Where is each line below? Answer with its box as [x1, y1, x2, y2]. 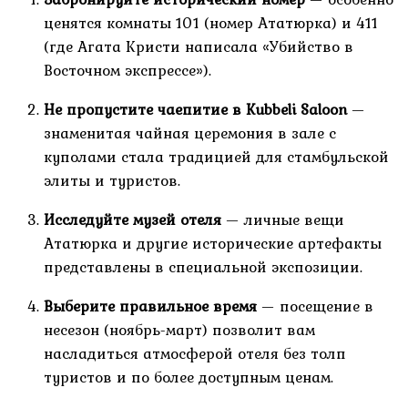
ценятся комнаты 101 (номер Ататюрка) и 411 [44, 10, 378, 35]
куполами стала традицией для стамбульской [44, 144, 389, 168]
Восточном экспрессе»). [44, 57, 211, 82]
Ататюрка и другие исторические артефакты [44, 230, 382, 255]
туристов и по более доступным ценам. [44, 364, 333, 389]
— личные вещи [221, 207, 344, 231]
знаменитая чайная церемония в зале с [44, 120, 336, 145]
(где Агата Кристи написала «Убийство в [44, 34, 353, 58]
